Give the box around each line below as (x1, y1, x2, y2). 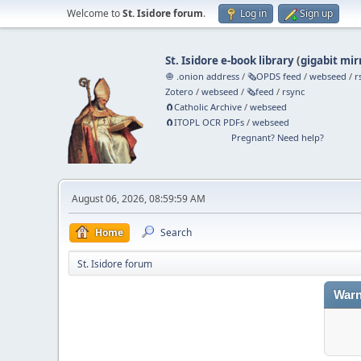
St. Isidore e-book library (165, 53, 295, 68)
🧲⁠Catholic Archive (165, 101, 243, 113)
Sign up (300, 6, 333, 20)
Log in (240, 6, 267, 20)
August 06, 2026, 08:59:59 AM (72, 192, 205, 205)
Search (160, 226, 192, 239)
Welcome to (67, 6, 122, 20)
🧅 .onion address (165, 70, 240, 82)
